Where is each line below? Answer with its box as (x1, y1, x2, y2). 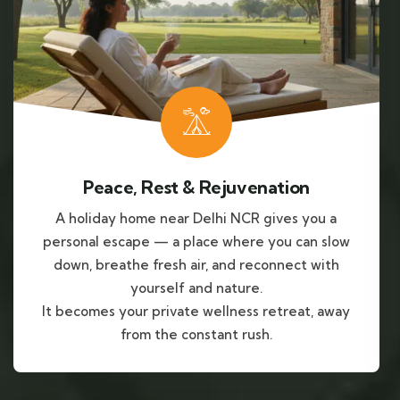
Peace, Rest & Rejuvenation (83, 176, 310, 199)
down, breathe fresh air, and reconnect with (53, 256, 339, 274)
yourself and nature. (129, 279, 262, 297)
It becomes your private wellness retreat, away (42, 303, 351, 321)
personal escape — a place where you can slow (42, 233, 350, 251)
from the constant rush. (120, 326, 272, 344)
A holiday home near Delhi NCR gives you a (55, 210, 337, 228)
